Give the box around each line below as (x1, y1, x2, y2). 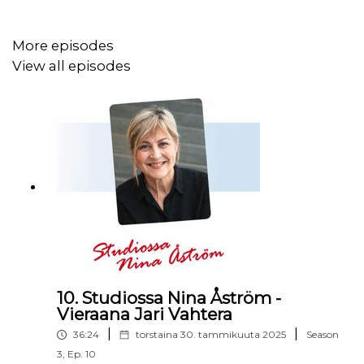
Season (306, 328, 339, 341)
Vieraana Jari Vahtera (57, 304, 232, 324)
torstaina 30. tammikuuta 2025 (136, 328, 286, 341)
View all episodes (12, 57, 131, 74)
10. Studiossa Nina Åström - (57, 288, 281, 308)
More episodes (12, 37, 114, 54)
